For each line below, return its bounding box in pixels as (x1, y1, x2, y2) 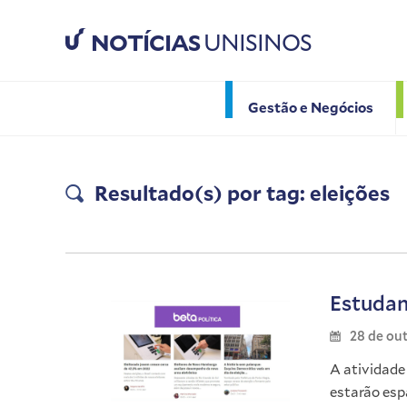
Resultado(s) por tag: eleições (94, 180, 390, 207)
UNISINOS (200, 27, 312, 58)
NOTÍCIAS (91, 27, 200, 58)
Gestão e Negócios (247, 97, 373, 116)
